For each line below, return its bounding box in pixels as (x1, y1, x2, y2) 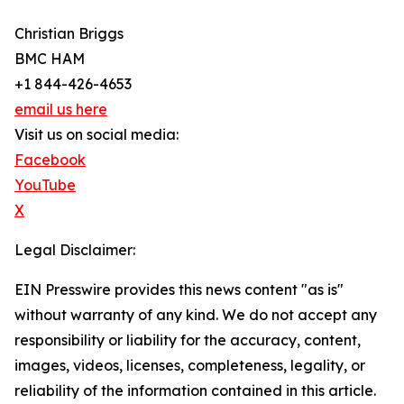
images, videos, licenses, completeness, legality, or (14, 356, 365, 374)
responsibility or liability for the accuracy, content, (14, 331, 361, 349)
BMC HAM (14, 50, 85, 68)
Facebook (14, 151, 86, 169)
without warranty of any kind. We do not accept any (14, 306, 377, 324)
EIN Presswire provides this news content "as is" (14, 280, 344, 298)
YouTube (14, 176, 76, 194)
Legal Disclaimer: (14, 241, 135, 259)
